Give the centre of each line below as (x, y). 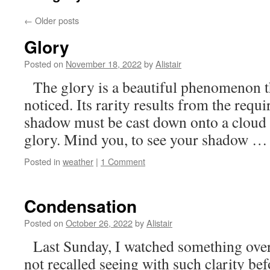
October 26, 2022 (99, 223)
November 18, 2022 (104, 64)
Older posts (56, 20)
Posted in (42, 161)
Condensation (80, 206)
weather (78, 161)
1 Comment (123, 161)
